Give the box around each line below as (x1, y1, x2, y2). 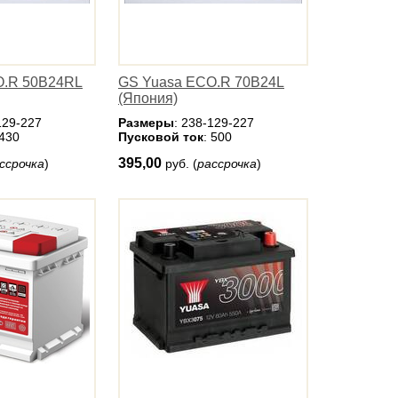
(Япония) (118, 91, 178, 106)
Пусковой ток (118, 130, 203, 144)
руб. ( (165, 156, 197, 171)
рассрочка (197, 156, 257, 171)
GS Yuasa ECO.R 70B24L (118, 75, 284, 90)
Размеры (118, 115, 174, 130)
